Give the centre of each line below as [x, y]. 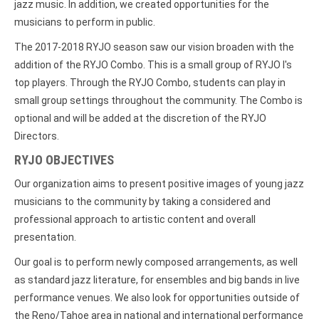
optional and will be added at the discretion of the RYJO [140, 118]
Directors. [37, 136]
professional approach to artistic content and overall [135, 219]
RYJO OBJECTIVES [64, 159]
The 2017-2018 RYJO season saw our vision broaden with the [154, 47]
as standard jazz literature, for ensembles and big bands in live [157, 279]
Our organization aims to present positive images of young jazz [159, 183]
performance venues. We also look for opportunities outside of [157, 297]
